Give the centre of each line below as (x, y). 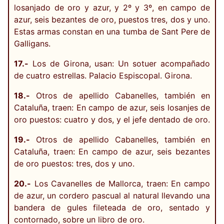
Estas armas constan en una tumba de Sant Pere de (112, 32)
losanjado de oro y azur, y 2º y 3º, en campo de (112, 8)
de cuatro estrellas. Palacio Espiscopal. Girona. (103, 76)
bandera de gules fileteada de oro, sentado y (112, 208)
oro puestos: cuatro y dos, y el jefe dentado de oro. (112, 120)
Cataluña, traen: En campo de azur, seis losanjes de (112, 108)
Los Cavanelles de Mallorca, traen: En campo (120, 184)
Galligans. (32, 44)
